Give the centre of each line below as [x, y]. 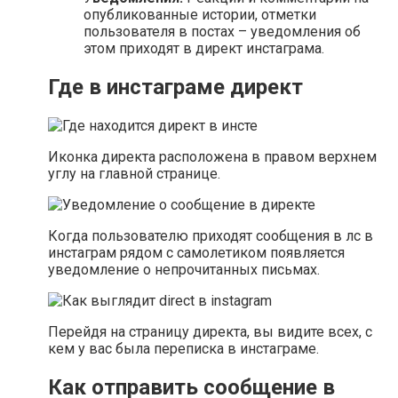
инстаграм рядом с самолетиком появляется [196, 253]
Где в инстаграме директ [175, 88]
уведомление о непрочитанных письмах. [184, 270]
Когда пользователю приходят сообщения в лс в [211, 236]
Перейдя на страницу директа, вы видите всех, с [210, 332]
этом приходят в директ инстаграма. [204, 49]
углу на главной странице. [134, 174]
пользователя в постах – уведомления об [222, 32]
